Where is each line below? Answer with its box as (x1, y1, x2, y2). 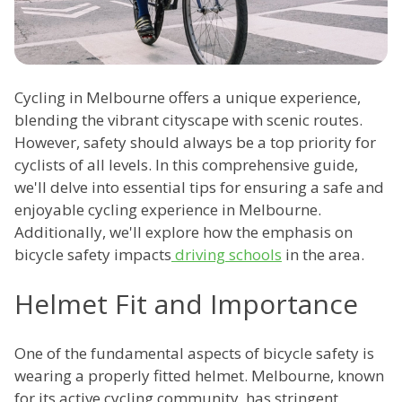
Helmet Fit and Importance (14, 285, 358, 323)
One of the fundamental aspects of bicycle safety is (14, 343, 374, 364)
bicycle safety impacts (14, 244, 171, 266)
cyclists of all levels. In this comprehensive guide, (14, 154, 358, 176)
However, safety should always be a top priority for (14, 132, 376, 153)
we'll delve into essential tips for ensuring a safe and (14, 177, 384, 198)
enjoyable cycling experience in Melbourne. (14, 199, 321, 221)
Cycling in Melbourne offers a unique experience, (14, 87, 361, 109)
